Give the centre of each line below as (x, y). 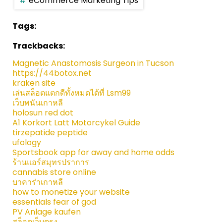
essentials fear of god (54, 202)
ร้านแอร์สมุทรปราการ (51, 163)
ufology (27, 143)
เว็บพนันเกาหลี (38, 103)
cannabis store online (54, 172)
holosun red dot (43, 113)
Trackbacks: (39, 46)
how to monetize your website (71, 192)
